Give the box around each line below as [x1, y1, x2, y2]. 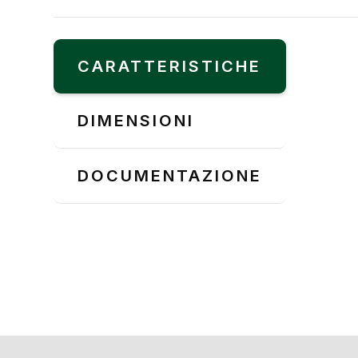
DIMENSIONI [78, 110, 195, 130]
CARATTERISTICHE [78, 56, 262, 76]
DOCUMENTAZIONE [78, 165, 263, 185]
